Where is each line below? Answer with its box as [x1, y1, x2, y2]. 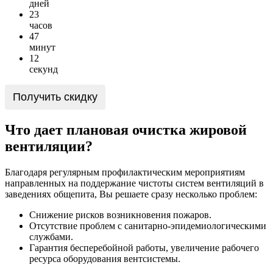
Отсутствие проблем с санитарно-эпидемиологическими [29, 220, 266, 231]
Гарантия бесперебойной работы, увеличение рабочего [29, 242, 259, 253]
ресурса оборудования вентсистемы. [29, 253, 180, 264]
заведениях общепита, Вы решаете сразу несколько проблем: [5, 188, 257, 199]
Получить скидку [13, 90, 97, 103]
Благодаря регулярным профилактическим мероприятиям [5, 166, 245, 177]
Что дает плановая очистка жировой [5, 121, 247, 138]
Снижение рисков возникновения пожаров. [29, 209, 211, 220]
